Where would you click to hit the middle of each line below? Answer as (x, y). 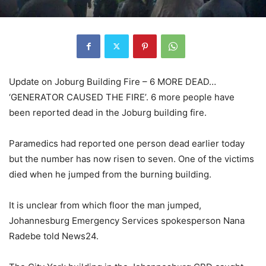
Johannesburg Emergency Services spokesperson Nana (127, 220)
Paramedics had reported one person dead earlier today (127, 143)
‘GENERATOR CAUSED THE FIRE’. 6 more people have (122, 97)
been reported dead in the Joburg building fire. (108, 112)
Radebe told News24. (54, 236)
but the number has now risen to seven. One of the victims (132, 159)
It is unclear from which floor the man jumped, (105, 205)
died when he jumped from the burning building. (110, 174)
